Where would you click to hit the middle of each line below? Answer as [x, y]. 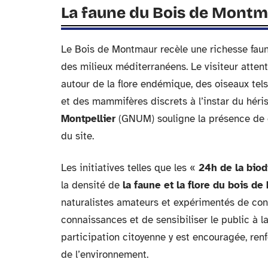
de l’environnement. [105, 255]
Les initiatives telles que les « [130, 168]
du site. [77, 136]
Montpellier [88, 119]
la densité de [92, 185]
